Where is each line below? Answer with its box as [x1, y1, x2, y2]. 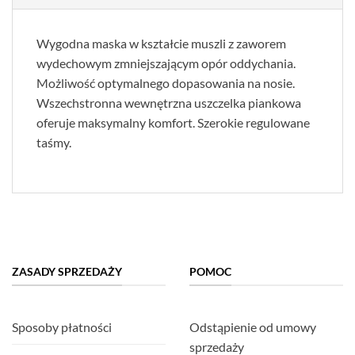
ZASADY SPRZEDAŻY [12, 264, 122, 278]
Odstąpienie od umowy [189, 319, 316, 334]
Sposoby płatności [12, 319, 112, 334]
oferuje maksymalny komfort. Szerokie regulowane [36, 114, 310, 130]
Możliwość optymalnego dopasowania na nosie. [36, 74, 295, 90]
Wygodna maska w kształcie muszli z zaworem [36, 35, 286, 51]
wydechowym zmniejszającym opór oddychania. [36, 55, 296, 71]
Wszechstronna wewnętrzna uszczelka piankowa [36, 94, 301, 110]
